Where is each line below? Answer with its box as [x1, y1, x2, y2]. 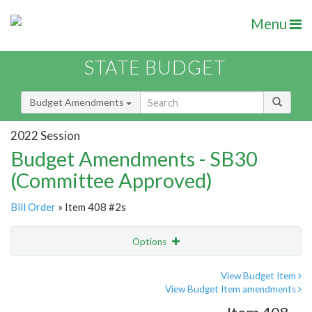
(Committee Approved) [10, 168, 212, 193]
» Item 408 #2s [56, 201, 126, 214]
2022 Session [10, 127, 80, 143]
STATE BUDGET [84, 56, 226, 79]
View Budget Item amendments [165, 283, 298, 295]
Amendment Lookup [14, 293, 102, 306]
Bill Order [10, 201, 56, 214]
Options [132, 236, 169, 248]
